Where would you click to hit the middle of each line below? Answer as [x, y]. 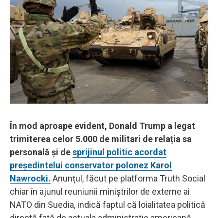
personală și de [41, 152]
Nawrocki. [30, 179]
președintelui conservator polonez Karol [91, 165]
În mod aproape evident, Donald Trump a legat [102, 126]
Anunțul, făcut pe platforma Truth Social [128, 179]
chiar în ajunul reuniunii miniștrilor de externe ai [100, 192]
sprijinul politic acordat [119, 152]
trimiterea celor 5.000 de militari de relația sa [101, 139]
